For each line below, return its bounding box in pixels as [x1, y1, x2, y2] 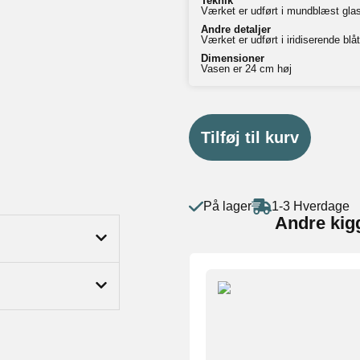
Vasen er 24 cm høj [201, 63, 292, 76]
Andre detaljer [201, 23, 271, 36]
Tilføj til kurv [201, 129, 299, 147]
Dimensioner [201, 52, 264, 65]
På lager [202, 199, 252, 214]
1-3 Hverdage [271, 199, 350, 214]
